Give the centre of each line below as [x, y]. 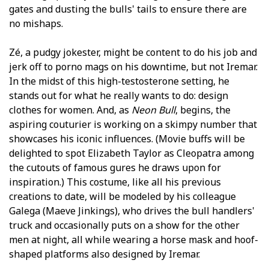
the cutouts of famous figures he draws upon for [115, 167]
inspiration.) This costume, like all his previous [115, 182]
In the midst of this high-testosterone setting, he [119, 81]
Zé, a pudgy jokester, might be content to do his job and [133, 52]
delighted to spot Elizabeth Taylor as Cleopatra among [131, 153]
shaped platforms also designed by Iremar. [104, 254]
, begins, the [203, 110]
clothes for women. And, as [70, 110]
